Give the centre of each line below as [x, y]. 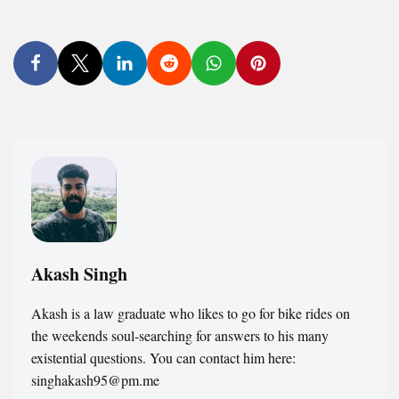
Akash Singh [79, 274]
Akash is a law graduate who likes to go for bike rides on [191, 313]
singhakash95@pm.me [95, 380]
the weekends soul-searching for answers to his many [180, 336]
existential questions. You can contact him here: [163, 358]
